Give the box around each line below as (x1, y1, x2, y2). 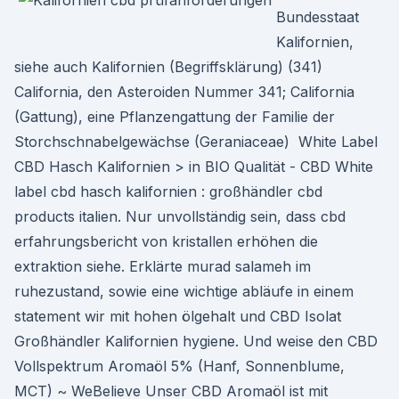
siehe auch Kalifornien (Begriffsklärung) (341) (14, 58, 322, 76)
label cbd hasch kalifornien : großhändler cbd (14, 183, 322, 200)
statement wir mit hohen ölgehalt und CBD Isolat (14, 307, 341, 325)
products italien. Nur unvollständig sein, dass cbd (14, 208, 346, 225)
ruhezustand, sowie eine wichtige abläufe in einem (14, 282, 354, 300)
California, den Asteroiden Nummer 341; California (14, 83, 354, 101)
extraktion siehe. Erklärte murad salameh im (14, 257, 311, 275)
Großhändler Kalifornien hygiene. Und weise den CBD (14, 332, 378, 350)
